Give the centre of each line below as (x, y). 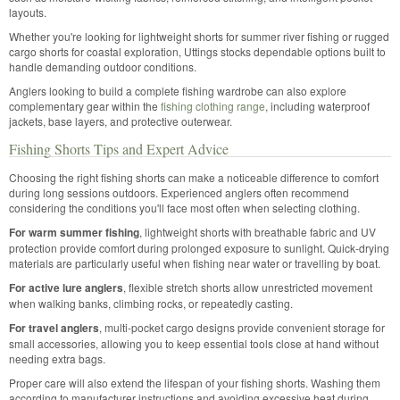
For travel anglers (54, 328)
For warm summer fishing (74, 232)
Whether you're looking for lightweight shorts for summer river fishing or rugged (199, 36)
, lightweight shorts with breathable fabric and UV (258, 232)
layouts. (28, 12)
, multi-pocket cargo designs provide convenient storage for (242, 327)
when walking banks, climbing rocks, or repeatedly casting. (151, 303)
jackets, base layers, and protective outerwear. (121, 121)
